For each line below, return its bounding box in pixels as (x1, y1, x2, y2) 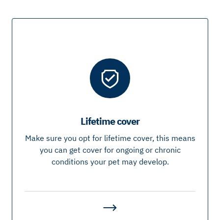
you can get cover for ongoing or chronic (39, 144, 181, 155)
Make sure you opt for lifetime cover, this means (25, 133, 195, 143)
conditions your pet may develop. (51, 156, 169, 166)
